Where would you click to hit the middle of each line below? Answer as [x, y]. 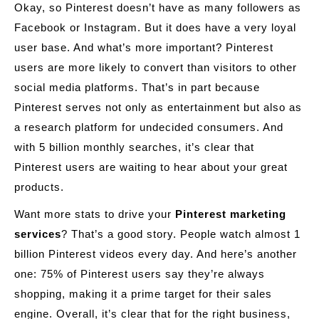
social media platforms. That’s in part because [137, 87]
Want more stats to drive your [95, 214]
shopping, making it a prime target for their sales [143, 294]
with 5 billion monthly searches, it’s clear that [134, 147]
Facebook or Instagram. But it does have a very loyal [155, 27]
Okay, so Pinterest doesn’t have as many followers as [158, 7]
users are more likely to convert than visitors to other [156, 67]
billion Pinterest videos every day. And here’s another [156, 254]
